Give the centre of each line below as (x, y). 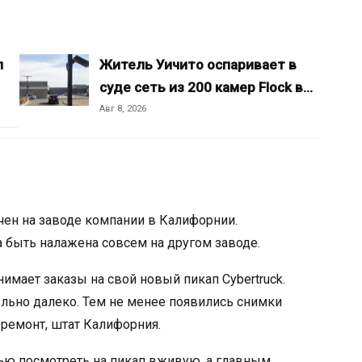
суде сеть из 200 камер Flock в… (206, 87)
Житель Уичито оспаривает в (198, 65)
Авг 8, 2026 (123, 109)
